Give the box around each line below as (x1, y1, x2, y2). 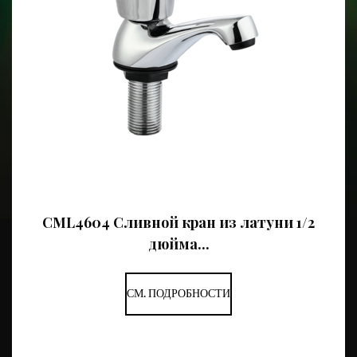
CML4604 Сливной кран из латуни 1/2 (42, 213, 315, 232)
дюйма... (147, 234, 210, 253)
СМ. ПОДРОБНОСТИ (127, 284, 230, 303)
